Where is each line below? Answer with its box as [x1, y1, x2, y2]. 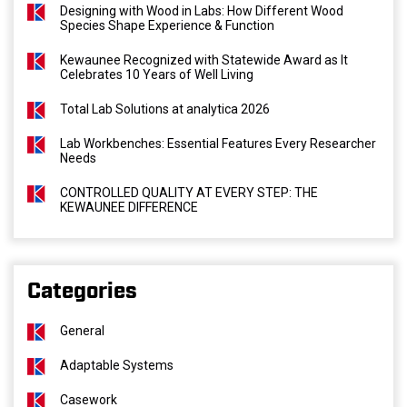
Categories [27, 282, 137, 302]
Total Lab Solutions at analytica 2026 [60, 102, 270, 116]
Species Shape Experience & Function [60, 18, 274, 33]
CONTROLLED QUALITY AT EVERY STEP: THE [60, 185, 318, 200]
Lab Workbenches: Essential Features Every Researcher [60, 136, 376, 151]
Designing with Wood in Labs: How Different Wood [60, 4, 343, 18]
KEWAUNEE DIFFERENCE [60, 200, 198, 214]
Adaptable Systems [60, 358, 174, 372]
